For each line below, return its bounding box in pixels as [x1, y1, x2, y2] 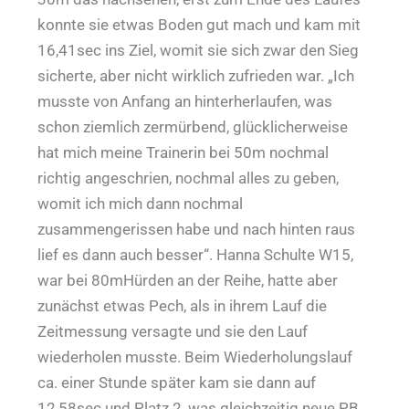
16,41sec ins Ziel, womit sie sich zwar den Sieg [37, 41, 360, 60]
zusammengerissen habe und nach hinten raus [37, 220, 356, 239]
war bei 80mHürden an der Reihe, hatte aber [37, 271, 339, 290]
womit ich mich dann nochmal [37, 194, 244, 214]
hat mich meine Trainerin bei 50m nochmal [37, 143, 330, 163]
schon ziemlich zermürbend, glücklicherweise [37, 118, 349, 137]
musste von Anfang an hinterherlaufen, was [37, 92, 333, 111]
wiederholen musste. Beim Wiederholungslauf [37, 348, 353, 367]
